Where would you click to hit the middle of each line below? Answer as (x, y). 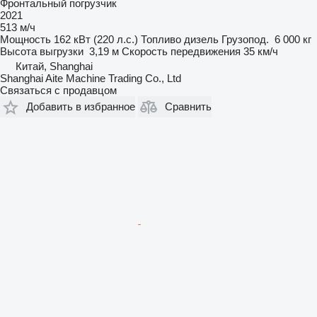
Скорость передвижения (181, 51)
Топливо (161, 39)
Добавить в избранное (81, 107)
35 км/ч (261, 51)
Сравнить (188, 107)
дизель (201, 39)
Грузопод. (245, 39)
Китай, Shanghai (54, 66)
